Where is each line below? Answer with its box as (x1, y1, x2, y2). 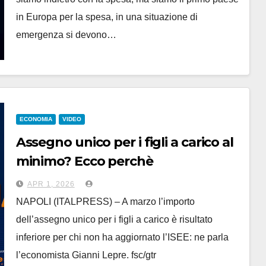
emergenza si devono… (15, 30, 116, 40)
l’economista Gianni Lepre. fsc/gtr (15, 250, 156, 260)
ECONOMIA (19, 116, 52, 122)
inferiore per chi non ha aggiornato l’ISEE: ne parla (15, 232, 229, 242)
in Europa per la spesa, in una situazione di (15, 12, 198, 22)
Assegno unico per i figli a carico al (15, 134, 233, 150)
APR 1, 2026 (27, 180, 75, 188)
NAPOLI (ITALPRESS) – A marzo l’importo (15, 197, 195, 207)
